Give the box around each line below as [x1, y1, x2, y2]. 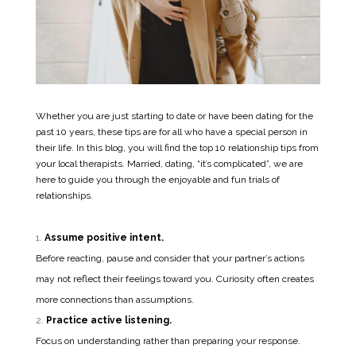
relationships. [35, 189, 93, 201]
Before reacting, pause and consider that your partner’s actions [35, 252, 304, 264]
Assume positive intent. [44, 231, 164, 243]
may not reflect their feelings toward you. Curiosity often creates [35, 273, 314, 284]
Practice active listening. [45, 314, 172, 326]
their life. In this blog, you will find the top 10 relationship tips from [35, 141, 319, 153]
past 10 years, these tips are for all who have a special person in [35, 126, 308, 137]
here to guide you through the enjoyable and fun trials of [35, 173, 280, 185]
